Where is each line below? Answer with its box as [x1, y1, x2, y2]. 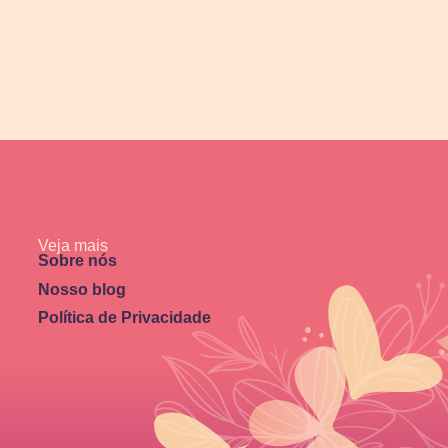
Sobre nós [37, 252, 117, 270]
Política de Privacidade [37, 309, 211, 327]
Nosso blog [37, 280, 126, 298]
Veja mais [37, 237, 108, 255]
